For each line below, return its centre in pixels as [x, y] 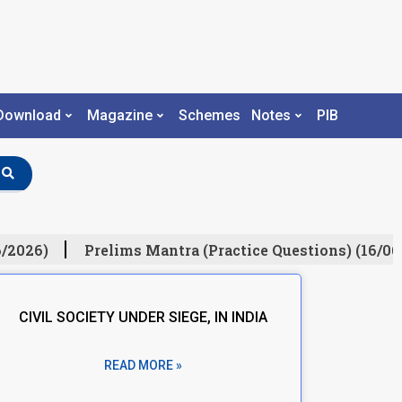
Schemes [209, 116]
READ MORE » [143, 365]
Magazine [119, 116]
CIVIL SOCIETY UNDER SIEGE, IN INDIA [143, 317]
